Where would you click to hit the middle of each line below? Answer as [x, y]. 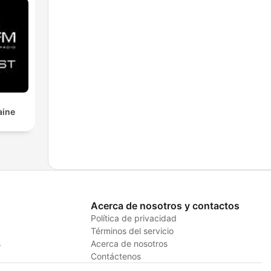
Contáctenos [116, 256]
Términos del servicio [132, 230]
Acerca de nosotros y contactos [165, 205]
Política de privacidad [133, 218]
